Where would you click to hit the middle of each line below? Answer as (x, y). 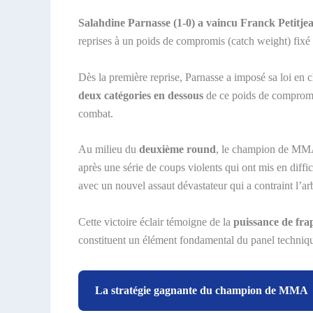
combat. (96, 113)
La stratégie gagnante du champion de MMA (202, 290)
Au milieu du (109, 150)
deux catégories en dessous (141, 95)
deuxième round (177, 150)
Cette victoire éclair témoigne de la (156, 221)
